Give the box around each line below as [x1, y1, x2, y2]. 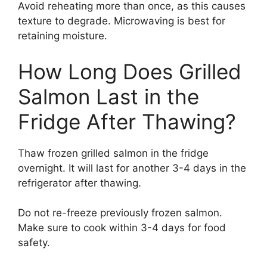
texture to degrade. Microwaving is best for [18, 15, 225, 27]
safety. [18, 237, 50, 249]
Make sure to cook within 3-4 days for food [18, 222, 226, 234]
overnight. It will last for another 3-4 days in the [18, 162, 246, 174]
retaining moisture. [18, 30, 107, 42]
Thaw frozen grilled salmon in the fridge [18, 147, 209, 159]
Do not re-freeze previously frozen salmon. [18, 207, 222, 219]
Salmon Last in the [18, 83, 199, 109]
